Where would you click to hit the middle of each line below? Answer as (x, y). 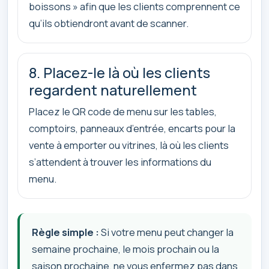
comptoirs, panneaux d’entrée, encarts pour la (132, 128)
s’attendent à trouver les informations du (120, 162)
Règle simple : (65, 232)
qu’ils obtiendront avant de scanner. (109, 23)
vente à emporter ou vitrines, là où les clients (129, 145)
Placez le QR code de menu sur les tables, (123, 112)
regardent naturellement (113, 90)
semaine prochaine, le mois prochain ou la (125, 249)
